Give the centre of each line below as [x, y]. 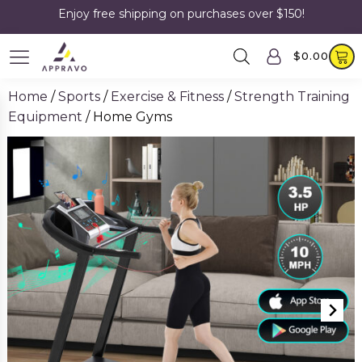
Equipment [45, 117]
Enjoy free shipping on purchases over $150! [181, 14]
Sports [79, 97]
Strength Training [292, 97]
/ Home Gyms [127, 117]
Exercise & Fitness [167, 97]
